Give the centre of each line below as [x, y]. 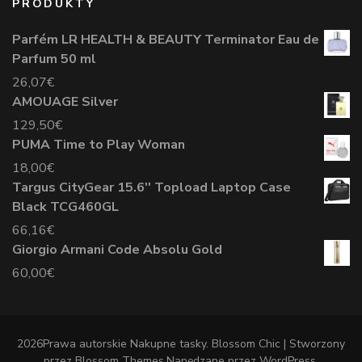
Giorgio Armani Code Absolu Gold [117, 249]
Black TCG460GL [65, 206]
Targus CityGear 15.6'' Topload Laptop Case [152, 187]
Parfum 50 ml [54, 59]
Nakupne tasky [168, 343]
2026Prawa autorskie [74, 343]
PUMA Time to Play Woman [99, 144]
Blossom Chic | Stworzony [278, 343]
